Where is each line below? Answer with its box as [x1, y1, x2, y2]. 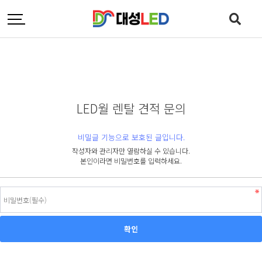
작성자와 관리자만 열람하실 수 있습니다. [72, 146, 190, 156]
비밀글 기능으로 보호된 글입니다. [77, 132, 185, 143]
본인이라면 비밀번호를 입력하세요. [80, 156, 182, 166]
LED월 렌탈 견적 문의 [76, 99, 186, 117]
